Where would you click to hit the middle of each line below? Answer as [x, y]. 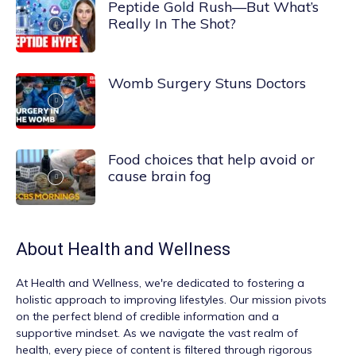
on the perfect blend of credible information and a [147, 316]
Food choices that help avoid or [211, 159]
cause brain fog [160, 176]
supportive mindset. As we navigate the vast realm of [157, 333]
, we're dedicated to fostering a [222, 282]
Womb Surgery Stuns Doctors [207, 83]
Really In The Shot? [172, 23]
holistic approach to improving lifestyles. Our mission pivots [171, 299]
